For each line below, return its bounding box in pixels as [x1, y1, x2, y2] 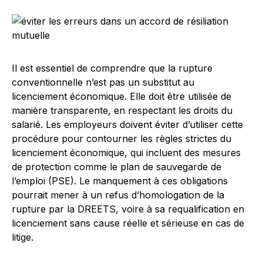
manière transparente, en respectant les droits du [12, 104, 232, 116]
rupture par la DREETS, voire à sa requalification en [12, 203, 244, 215]
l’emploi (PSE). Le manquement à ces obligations [12, 175, 228, 187]
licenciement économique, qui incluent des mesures [12, 147, 241, 159]
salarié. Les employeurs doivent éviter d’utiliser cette [12, 119, 243, 130]
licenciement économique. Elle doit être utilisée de [12, 90, 231, 102]
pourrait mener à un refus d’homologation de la [12, 189, 224, 201]
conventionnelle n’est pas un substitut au [12, 76, 194, 88]
